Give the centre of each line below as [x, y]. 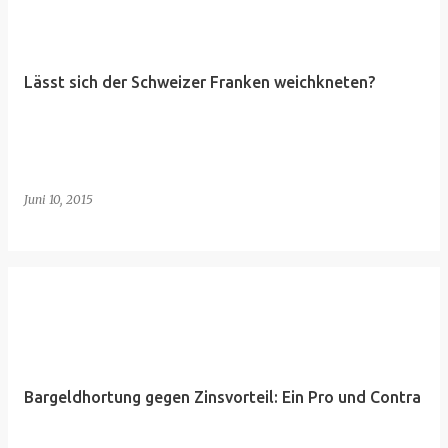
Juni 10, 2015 [58, 199]
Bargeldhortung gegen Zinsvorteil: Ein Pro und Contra [222, 397]
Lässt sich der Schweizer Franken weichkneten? [199, 82]
